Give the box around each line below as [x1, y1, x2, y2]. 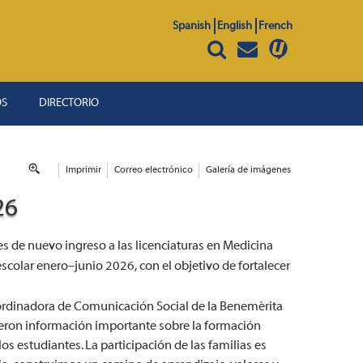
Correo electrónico [114, 164, 193, 175]
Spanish [172, 20, 211, 32]
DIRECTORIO [39, 96, 100, 109]
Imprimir [66, 164, 101, 175]
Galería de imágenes [206, 164, 291, 175]
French [258, 20, 293, 32]
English [216, 20, 252, 32]
